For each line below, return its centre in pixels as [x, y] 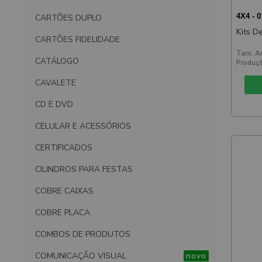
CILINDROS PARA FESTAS [84, 169]
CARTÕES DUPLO [68, 18]
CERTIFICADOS [64, 147]
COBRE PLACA [63, 212]
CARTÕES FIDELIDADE [77, 39]
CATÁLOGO [57, 61]
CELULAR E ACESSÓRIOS [83, 126]
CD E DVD [54, 104]
